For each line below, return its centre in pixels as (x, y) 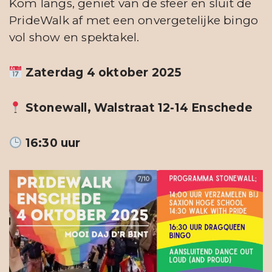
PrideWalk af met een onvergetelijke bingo (134, 20)
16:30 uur (54, 143)
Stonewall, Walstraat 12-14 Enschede (141, 107)
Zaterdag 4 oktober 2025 (104, 72)
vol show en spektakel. (74, 37)
